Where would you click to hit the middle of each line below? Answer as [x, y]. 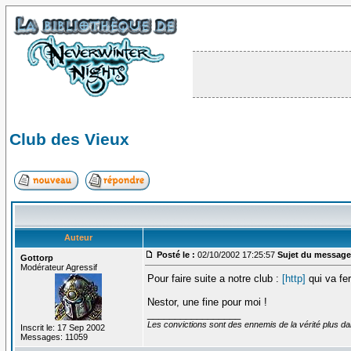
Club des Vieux [69, 139]
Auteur [79, 237]
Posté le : [175, 254]
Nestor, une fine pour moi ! [207, 302]
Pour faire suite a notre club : [214, 278]
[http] [293, 278]
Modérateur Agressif [58, 267]
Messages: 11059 [54, 337]
